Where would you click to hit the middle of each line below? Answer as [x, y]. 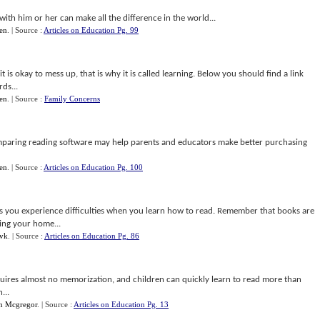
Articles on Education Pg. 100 [93, 167]
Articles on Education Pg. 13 [121, 304]
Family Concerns [72, 99]
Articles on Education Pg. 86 [92, 236]
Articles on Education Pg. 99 [91, 30]
